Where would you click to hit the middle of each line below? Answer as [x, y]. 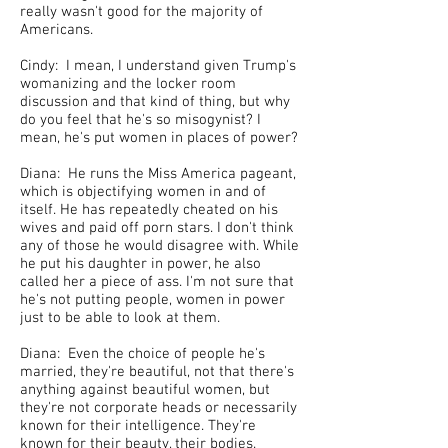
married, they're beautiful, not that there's [157, 372]
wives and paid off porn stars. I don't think [157, 228]
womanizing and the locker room [128, 84]
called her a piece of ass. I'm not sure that [157, 282]
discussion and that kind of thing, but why [155, 102]
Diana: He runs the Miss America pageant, [158, 174]
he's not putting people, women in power [152, 300]
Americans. [58, 30]
